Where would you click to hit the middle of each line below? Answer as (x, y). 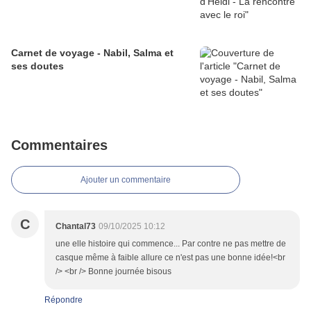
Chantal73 (76, 227)
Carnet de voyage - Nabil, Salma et (92, 53)
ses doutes (37, 66)
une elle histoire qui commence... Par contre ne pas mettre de (171, 244)
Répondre (64, 300)
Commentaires (59, 145)
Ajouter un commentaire (126, 180)
